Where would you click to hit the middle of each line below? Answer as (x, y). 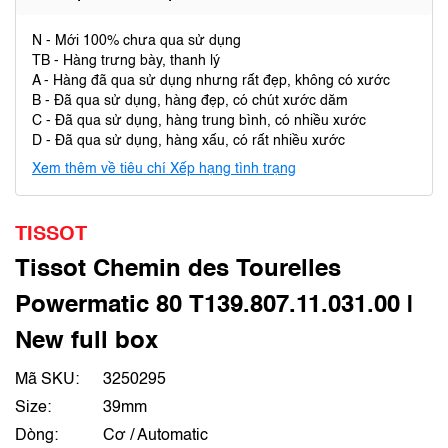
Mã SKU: (47, 380)
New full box (86, 342)
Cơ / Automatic (155, 436)
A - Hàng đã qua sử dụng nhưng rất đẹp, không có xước (211, 81)
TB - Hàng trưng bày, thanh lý (126, 61)
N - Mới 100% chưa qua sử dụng (136, 41)
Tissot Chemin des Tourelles (178, 270)
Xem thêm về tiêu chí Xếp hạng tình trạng (164, 169)
